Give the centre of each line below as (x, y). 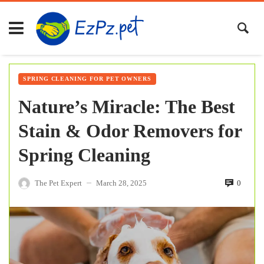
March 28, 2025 (121, 183)
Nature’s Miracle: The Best (127, 106)
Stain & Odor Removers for (130, 131)
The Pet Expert (58, 183)
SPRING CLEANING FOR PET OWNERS (88, 78)
